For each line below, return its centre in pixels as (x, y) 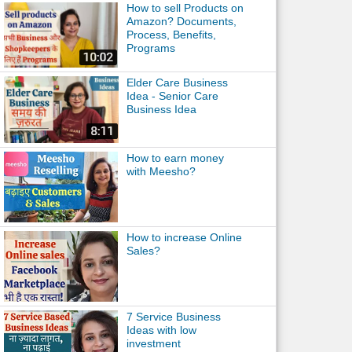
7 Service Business (173, 317)
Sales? (143, 251)
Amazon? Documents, (181, 21)
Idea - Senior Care (172, 96)
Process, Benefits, (171, 35)
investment (153, 343)
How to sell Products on (185, 8)
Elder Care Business (177, 82)
